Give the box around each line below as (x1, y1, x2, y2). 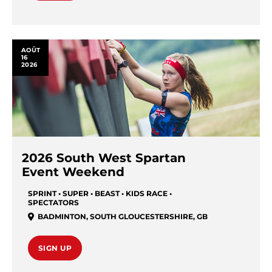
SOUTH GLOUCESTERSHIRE (90, 212, 193, 221)
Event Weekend (22, 165, 124, 179)
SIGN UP (38, 243, 72, 253)
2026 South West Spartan (22, 151, 186, 165)
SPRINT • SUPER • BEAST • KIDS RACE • (28, 189, 172, 198)
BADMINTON (38, 212, 86, 221)
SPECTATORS (28, 198, 79, 207)
